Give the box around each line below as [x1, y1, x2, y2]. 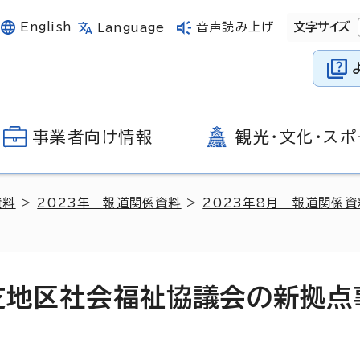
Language [97, 21, 165, 34]
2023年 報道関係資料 [37, 197, 182, 209]
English [20, 21, 72, 33]
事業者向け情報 [32, 129, 153, 145]
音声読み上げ [196, 21, 274, 33]
